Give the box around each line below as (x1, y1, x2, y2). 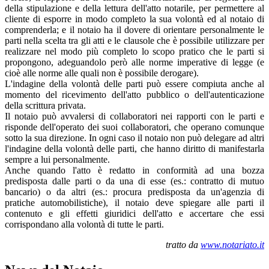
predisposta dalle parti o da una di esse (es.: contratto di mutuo (5, 175, 264, 186)
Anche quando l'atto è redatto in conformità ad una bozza (5, 165, 264, 175)
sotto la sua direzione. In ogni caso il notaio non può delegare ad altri (5, 132, 264, 143)
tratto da (166, 239, 201, 250)
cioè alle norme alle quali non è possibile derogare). (5, 67, 199, 78)
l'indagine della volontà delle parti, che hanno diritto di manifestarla (5, 143, 264, 154)
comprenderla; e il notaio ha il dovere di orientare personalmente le (5, 24, 264, 35)
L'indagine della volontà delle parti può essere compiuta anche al (5, 78, 264, 89)
